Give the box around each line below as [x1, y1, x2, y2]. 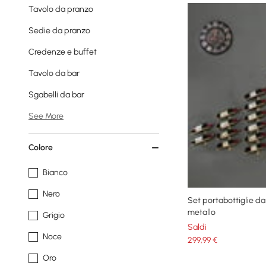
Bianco [43, 167, 68, 178]
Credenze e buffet [28, 47, 97, 57]
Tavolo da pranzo [28, 4, 93, 14]
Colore [28, 142, 53, 153]
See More [28, 111, 64, 121]
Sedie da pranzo [28, 26, 90, 36]
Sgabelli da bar [28, 90, 84, 100]
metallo [188, 207, 216, 217]
